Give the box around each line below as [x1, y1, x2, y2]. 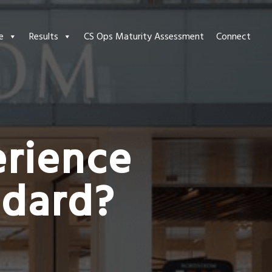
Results [29, 30, 58, 44]
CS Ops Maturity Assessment [84, 30, 204, 44]
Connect [216, 30, 251, 44]
